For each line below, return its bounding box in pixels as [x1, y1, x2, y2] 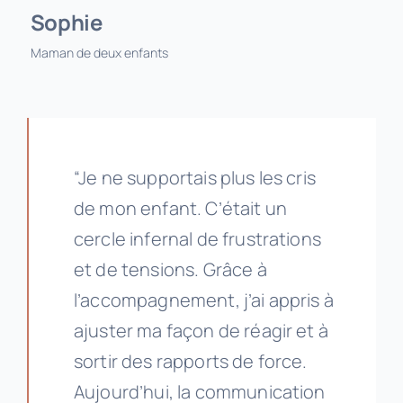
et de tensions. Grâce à [73, 257, 267, 282]
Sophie [30, 7, 103, 38]
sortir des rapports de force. [73, 349, 308, 374]
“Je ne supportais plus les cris [73, 166, 316, 191]
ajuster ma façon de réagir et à [73, 318, 328, 344]
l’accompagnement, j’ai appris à [73, 288, 334, 313]
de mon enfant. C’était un [73, 196, 287, 221]
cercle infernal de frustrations [73, 227, 321, 252]
